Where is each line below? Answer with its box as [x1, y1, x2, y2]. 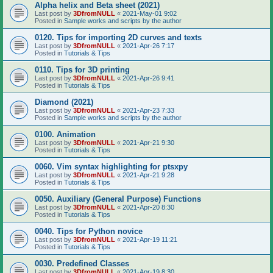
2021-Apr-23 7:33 [122, 106, 174, 114]
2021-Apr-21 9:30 [122, 138, 174, 146]
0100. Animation [35, 129, 96, 139]
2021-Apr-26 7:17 [122, 41, 174, 49]
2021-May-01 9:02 [122, 9, 177, 17]
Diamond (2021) [35, 97, 93, 107]
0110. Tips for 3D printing [35, 65, 130, 74]
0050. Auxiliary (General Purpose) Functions [35, 194, 201, 204]
